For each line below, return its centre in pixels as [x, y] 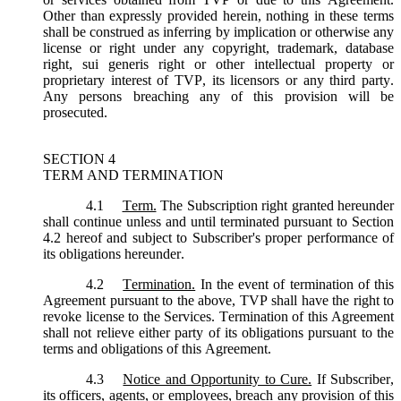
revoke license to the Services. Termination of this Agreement [218, 316]
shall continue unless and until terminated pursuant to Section [218, 221]
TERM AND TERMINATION [133, 175]
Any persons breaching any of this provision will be [218, 96]
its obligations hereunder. [114, 253]
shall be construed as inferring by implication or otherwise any [218, 31]
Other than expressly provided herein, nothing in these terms [218, 15]
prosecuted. [75, 112]
